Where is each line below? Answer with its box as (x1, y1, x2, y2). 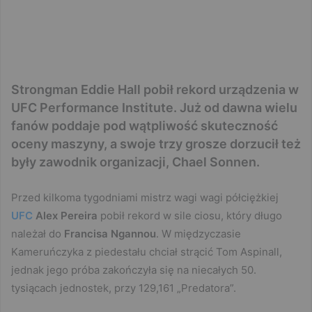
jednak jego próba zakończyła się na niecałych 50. (11, 263, 256, 276)
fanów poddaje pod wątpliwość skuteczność (11, 118, 278, 133)
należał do (11, 226, 64, 240)
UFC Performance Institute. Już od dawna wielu (11, 100, 297, 115)
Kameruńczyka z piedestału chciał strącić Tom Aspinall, (11, 244, 282, 258)
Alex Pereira (36, 208, 97, 222)
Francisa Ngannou (64, 226, 156, 240)
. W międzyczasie (156, 226, 241, 240)
